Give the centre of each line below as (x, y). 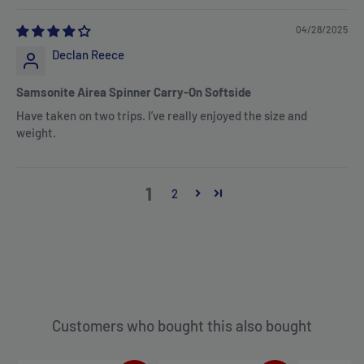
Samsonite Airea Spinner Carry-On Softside (134, 92)
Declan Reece (88, 55)
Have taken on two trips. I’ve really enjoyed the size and (162, 116)
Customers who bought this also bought (182, 326)
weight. (36, 133)
